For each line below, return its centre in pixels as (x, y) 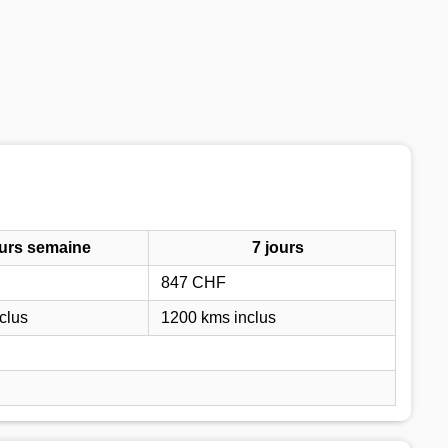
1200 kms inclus (218, 317)
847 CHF (193, 282)
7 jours (278, 247)
